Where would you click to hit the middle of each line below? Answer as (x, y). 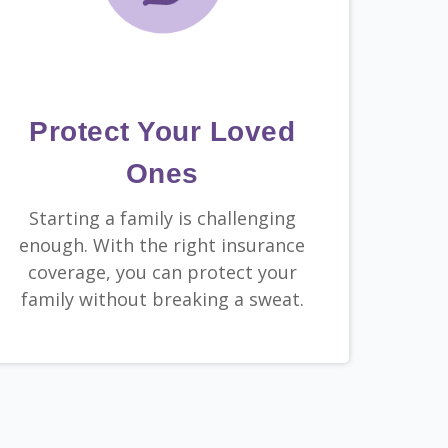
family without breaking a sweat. (162, 299)
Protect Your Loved (162, 132)
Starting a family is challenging (162, 218)
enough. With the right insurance (162, 245)
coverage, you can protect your (162, 272)
